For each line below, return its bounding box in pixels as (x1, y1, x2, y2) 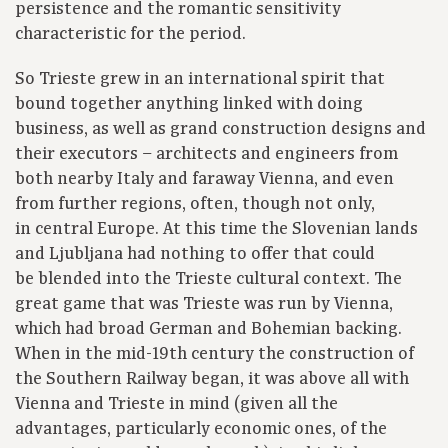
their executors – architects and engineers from (15, 143, 398, 166)
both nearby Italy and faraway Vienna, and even (15, 168, 394, 191)
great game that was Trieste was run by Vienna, (15, 293, 393, 316)
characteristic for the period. (15, 23, 246, 46)
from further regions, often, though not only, (15, 193, 375, 216)
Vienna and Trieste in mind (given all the (15, 393, 338, 416)
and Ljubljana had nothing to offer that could (15, 243, 375, 266)
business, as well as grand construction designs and (15, 118, 426, 141)
